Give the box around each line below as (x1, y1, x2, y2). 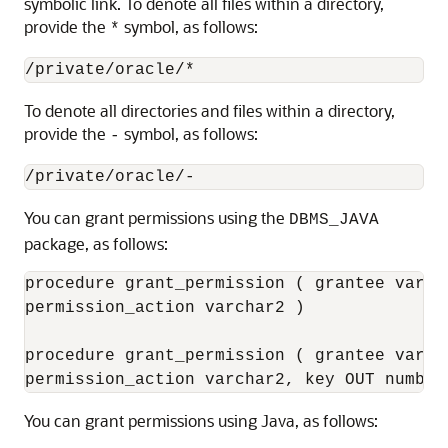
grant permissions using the (85, 207, 289, 228)
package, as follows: (24, 233, 168, 254)
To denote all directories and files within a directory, (24, 100, 395, 121)
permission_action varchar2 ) (25, 299, 305, 317)
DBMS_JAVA (289, 211, 379, 229)
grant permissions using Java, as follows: (85, 410, 378, 431)
